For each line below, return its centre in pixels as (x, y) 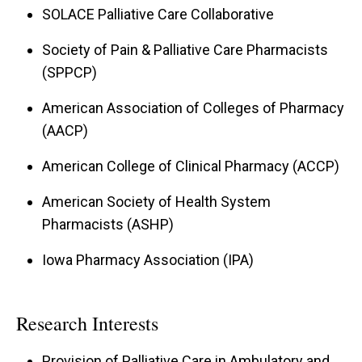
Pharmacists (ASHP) (108, 224)
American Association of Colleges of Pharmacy (193, 107)
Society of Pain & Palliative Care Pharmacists (185, 49)
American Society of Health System (156, 201)
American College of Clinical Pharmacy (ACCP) (191, 166)
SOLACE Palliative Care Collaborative (158, 14)
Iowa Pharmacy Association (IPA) (148, 259)
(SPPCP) (69, 72)
